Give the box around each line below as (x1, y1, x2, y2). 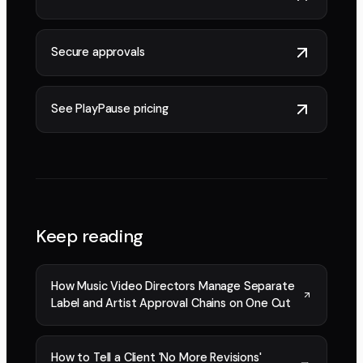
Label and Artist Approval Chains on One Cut (51, 295, 292, 310)
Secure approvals (51, 45, 145, 60)
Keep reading (36, 224, 143, 248)
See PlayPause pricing (51, 101, 169, 117)
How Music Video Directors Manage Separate (51, 278, 295, 293)
